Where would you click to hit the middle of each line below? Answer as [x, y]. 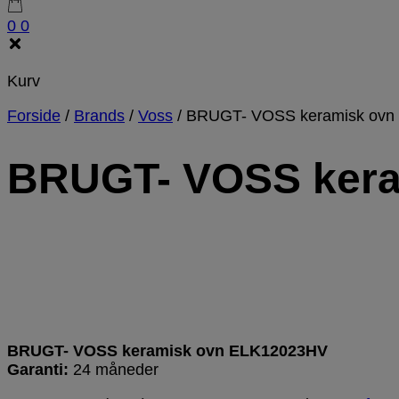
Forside [34, 116]
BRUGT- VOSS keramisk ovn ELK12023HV [167, 350]
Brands [99, 116]
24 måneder [116, 369]
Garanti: [40, 369]
